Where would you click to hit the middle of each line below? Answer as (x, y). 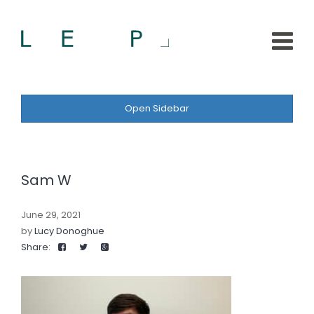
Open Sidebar (157, 108)
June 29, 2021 (51, 215)
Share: (36, 247)
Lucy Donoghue (69, 231)
